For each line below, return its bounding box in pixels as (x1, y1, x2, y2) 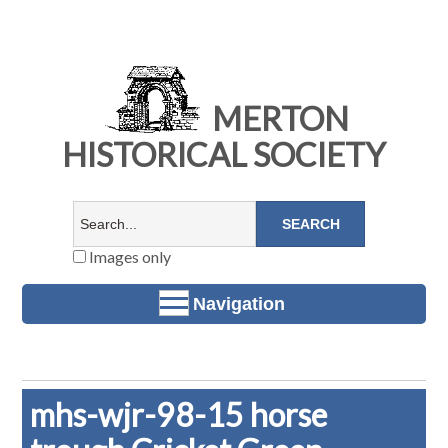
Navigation (193, 293, 285, 314)
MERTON (205, 99, 349, 139)
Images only (85, 247, 171, 267)
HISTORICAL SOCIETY (62, 135, 386, 175)
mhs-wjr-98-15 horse (30, 395, 328, 435)
